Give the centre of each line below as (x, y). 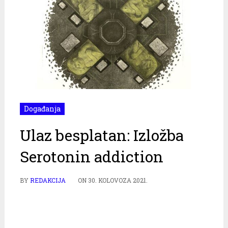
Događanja (42, 108)
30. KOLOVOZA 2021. (118, 180)
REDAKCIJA (48, 180)
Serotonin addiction (91, 156)
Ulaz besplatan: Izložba (102, 135)
